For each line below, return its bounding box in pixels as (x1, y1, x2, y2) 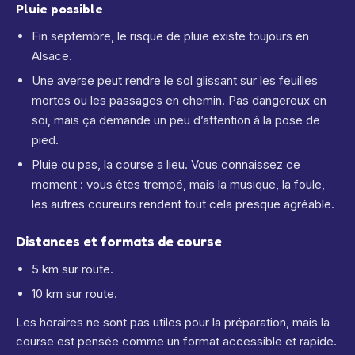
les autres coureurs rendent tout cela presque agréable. (32, 197, 334, 212)
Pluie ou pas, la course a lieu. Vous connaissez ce (32, 157, 300, 172)
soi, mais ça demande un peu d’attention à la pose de (32, 113, 320, 128)
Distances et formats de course (16, 233, 222, 250)
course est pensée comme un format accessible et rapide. (16, 334, 337, 349)
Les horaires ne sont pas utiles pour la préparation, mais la (16, 315, 330, 330)
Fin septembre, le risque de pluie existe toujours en (32, 29, 309, 44)
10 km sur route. (32, 286, 117, 301)
